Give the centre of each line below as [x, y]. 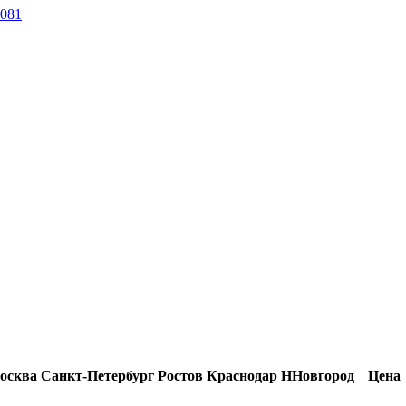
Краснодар [242, 375]
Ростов [180, 375]
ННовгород [318, 375]
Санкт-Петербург [97, 375]
